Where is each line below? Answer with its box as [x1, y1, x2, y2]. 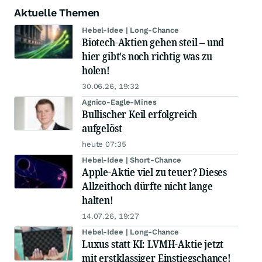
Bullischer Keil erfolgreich [82, 107, 198, 122]
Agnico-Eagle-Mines [82, 98, 157, 107]
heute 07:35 [82, 140, 126, 149]
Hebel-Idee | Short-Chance [82, 156, 181, 165]
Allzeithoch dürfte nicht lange [82, 179, 213, 194]
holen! [82, 63, 110, 78]
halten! [82, 193, 113, 208]
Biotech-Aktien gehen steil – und [82, 35, 225, 50]
